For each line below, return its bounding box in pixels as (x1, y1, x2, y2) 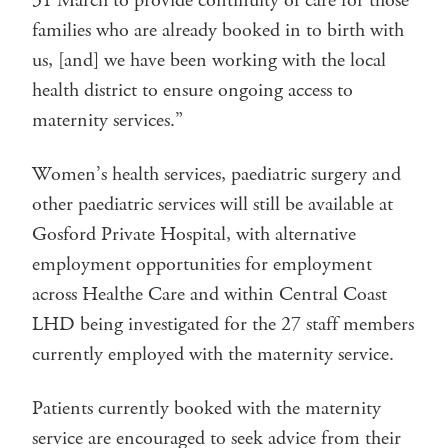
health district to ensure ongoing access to (32, 76, 353, 104)
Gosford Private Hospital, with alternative (32, 220, 356, 248)
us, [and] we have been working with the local (32, 46, 386, 74)
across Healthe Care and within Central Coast (32, 280, 387, 308)
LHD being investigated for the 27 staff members (32, 310, 414, 338)
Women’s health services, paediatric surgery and (32, 160, 401, 188)
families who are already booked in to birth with (32, 16, 404, 44)
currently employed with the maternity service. (32, 340, 394, 368)
